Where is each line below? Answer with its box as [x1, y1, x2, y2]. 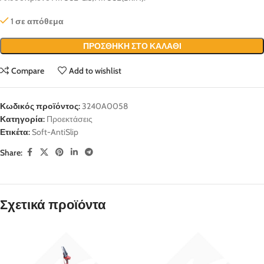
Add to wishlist [69, 65, 122, 77]
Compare [11, 65, 45, 77]
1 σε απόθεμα [11, 16, 64, 27]
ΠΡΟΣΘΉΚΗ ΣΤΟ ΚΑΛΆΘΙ [82, 41, 181, 52]
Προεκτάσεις [47, 114, 93, 125]
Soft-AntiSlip [32, 127, 78, 138]
